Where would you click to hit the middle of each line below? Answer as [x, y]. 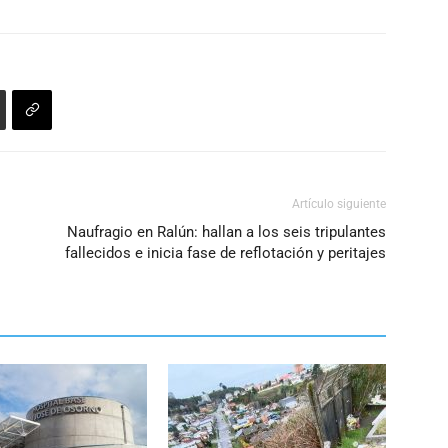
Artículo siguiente [339, 204]
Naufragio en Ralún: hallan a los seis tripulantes [226, 232]
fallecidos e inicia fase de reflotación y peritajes [225, 253]
